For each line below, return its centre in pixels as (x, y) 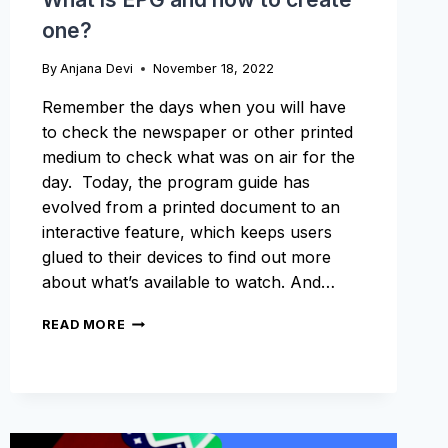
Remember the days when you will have (193, 107)
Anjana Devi (96, 69)
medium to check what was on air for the (198, 157)
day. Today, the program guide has (175, 182)
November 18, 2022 (213, 69)
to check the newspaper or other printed (197, 132)
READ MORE (83, 325)
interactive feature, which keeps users (186, 232)
